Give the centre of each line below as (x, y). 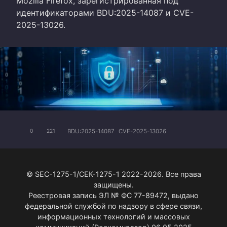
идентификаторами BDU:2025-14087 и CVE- (105, 12)
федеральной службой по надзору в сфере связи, (113, 206)
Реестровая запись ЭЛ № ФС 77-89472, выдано (113, 196)
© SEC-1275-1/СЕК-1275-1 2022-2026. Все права (113, 174)
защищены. (113, 185)
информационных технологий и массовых (113, 217)
